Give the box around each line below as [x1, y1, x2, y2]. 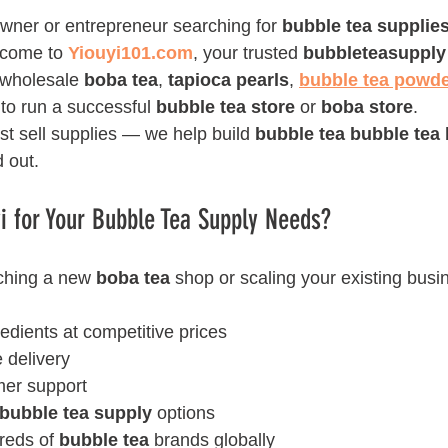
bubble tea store [156, 97, 295, 117]
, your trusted [193, 43, 303, 63]
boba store [321, 97, 413, 117]
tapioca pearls [168, 70, 289, 90]
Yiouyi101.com [68, 43, 193, 63]
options [152, 403, 215, 423]
